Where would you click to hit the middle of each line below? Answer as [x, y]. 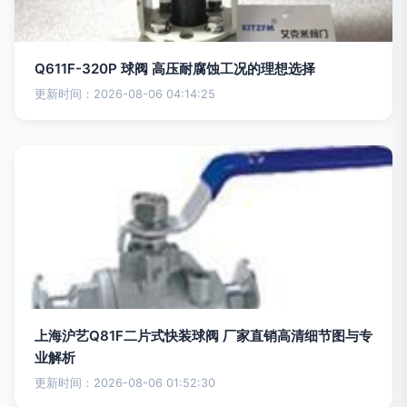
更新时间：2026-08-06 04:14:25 [125, 94]
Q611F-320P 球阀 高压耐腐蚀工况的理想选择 [175, 69]
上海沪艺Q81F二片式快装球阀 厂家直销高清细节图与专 [203, 336]
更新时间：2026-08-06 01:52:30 [125, 383]
